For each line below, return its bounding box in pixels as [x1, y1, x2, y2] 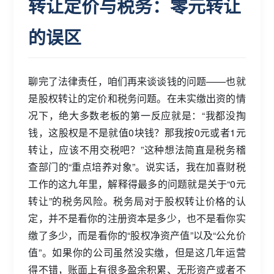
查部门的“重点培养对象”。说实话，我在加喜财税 [28, 160, 246, 174]
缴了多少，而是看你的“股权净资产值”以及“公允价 [28, 228, 246, 242]
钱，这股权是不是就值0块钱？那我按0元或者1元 [28, 125, 246, 139]
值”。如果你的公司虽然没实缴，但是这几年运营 [28, 245, 246, 259]
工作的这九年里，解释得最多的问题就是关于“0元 [28, 177, 246, 191]
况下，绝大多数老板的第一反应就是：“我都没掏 [28, 108, 246, 122]
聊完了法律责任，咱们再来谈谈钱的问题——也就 [28, 74, 246, 88]
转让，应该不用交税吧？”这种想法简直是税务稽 [28, 143, 246, 157]
